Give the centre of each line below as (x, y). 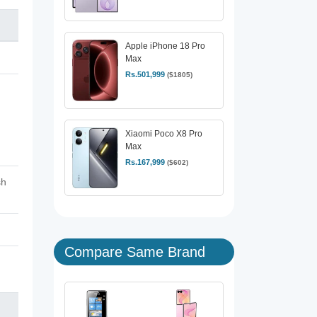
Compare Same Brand (135, 252)
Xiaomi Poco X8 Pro (164, 133)
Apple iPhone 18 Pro (165, 46)
